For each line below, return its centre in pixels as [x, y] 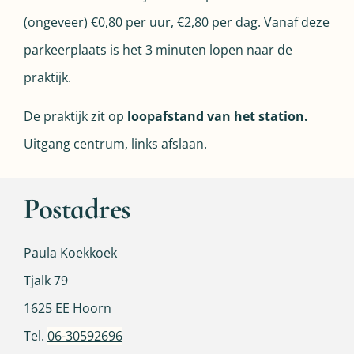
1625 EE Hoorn [68, 308]
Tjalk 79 [46, 280]
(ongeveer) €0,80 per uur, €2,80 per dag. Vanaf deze [177, 22]
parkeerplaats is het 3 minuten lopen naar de [158, 49]
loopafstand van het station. [218, 117]
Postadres [77, 209]
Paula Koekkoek [70, 252]
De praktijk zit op [75, 117]
